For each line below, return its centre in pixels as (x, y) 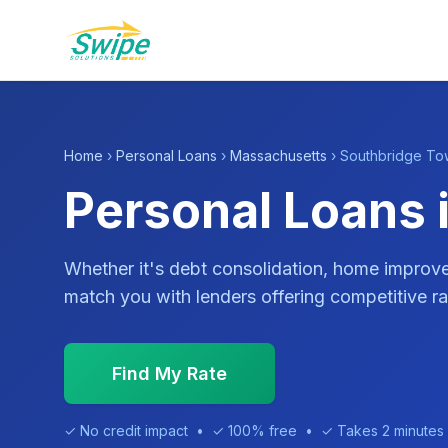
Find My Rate (169, 373)
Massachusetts (278, 155)
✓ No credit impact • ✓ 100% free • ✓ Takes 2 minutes (254, 430)
